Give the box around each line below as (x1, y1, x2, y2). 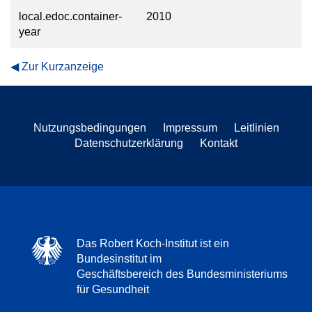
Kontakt (200, 137, 237, 149)
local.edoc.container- (19, 10, 122, 22)
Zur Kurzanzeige (22, 61, 104, 72)
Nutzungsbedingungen (33, 122, 146, 134)
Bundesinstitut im (77, 253, 162, 265)
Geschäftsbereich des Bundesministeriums (77, 268, 288, 280)
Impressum (162, 122, 217, 134)
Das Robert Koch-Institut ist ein (77, 237, 229, 249)
